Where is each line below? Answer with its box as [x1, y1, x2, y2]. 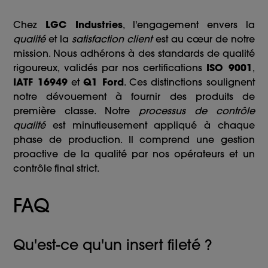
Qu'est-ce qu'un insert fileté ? [13, 236, 212, 254]
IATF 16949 [13, 76, 68, 89]
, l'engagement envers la [123, 19, 255, 31]
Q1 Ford [83, 76, 124, 89]
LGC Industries [45, 19, 123, 31]
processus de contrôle [138, 105, 255, 117]
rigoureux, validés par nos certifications [13, 62, 207, 74]
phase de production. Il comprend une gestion [13, 133, 255, 146]
